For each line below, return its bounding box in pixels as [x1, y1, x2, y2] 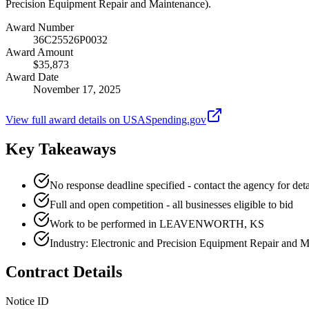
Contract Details [6, 263, 122, 281]
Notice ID [6, 295, 49, 308]
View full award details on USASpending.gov [6, 113, 206, 126]
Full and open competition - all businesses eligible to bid [50, 198, 293, 210]
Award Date [6, 70, 59, 83]
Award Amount [6, 46, 73, 58]
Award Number [6, 21, 74, 33]
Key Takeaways [6, 139, 116, 158]
